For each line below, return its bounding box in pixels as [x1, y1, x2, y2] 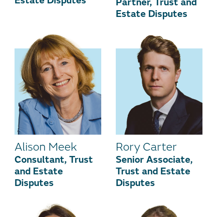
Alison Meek [15, 139, 77, 154]
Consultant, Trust [15, 153, 93, 166]
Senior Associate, [116, 153, 193, 166]
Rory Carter [116, 139, 177, 154]
